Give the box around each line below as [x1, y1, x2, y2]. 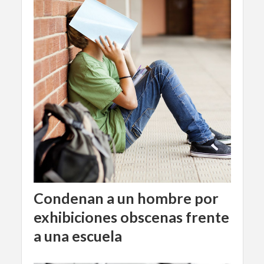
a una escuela [33, 226, 122, 245]
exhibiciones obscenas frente [33, 207, 229, 226]
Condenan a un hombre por [33, 189, 219, 207]
